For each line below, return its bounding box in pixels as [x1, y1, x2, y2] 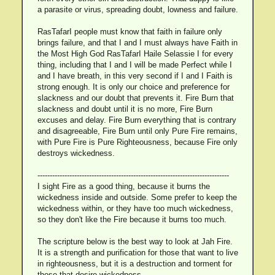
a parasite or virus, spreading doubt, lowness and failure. [37, 5, 238, 14]
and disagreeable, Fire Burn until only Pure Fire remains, [37, 126, 238, 136]
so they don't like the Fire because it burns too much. [37, 215, 227, 224]
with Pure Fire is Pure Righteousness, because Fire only [37, 137, 238, 147]
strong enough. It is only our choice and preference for [37, 82, 230, 91]
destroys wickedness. [37, 149, 115, 158]
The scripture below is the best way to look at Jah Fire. [37, 237, 233, 246]
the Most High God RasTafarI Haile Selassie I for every [37, 49, 233, 58]
